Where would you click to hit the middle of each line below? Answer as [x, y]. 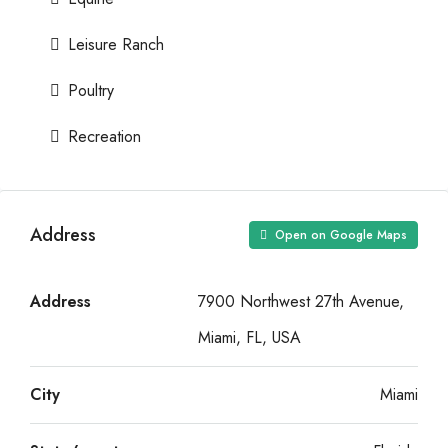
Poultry [91, 90]
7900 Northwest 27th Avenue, [301, 301]
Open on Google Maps [339, 235]
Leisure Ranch [116, 44]
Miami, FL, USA [249, 337]
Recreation [104, 136]
